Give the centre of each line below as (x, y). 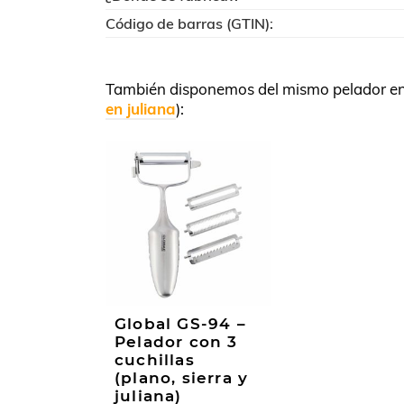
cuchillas (155, 359)
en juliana (141, 109)
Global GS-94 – (180, 323)
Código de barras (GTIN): (189, 23)
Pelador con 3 (176, 341)
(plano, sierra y (182, 377)
